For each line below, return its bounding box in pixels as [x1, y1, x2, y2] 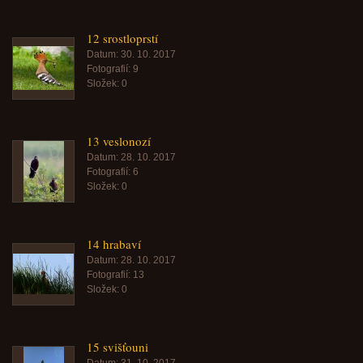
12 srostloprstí [87, 30, 158, 46]
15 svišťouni [87, 339, 148, 355]
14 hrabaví [87, 236, 141, 252]
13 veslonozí [87, 133, 151, 149]
